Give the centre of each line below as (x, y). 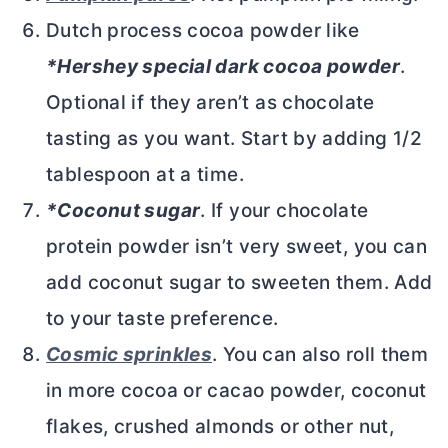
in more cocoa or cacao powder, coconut (236, 391)
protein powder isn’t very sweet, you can (237, 247)
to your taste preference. (162, 319)
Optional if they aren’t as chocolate (210, 103)
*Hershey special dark (155, 67)
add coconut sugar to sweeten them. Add (239, 283)
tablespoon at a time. (145, 175)
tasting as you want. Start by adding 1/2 (234, 139)
